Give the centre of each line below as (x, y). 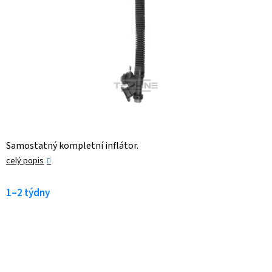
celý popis (25, 161)
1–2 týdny (28, 193)
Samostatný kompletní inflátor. (72, 146)
